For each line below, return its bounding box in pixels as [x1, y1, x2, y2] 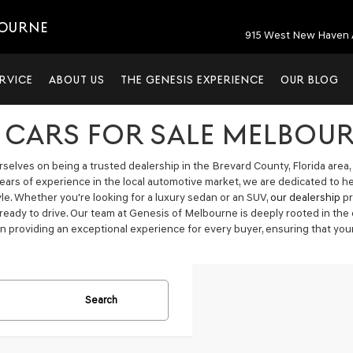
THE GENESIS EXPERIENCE [121, 73, 265, 86]
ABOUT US [49, 73, 105, 86]
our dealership [270, 191, 340, 204]
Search [84, 294, 117, 306]
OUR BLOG [281, 73, 339, 86]
